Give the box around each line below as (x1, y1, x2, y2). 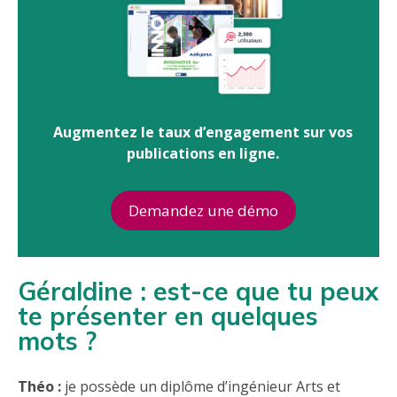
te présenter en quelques (18, 300, 318, 332)
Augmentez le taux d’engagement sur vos (53, 122, 353, 143)
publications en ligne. (127, 144, 279, 164)
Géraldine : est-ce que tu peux (18, 276, 378, 307)
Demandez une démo (128, 200, 278, 222)
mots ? (18, 325, 97, 357)
